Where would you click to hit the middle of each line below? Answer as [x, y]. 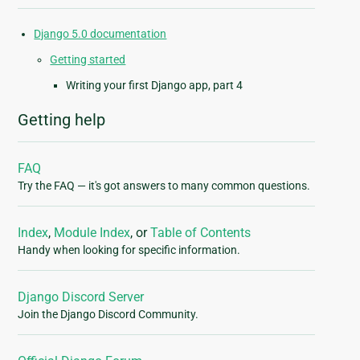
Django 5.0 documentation [100, 34]
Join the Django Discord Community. [108, 315]
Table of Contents [201, 233]
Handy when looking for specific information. [129, 250]
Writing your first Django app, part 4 [155, 86]
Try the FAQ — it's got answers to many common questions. [164, 186]
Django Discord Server [81, 297]
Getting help [62, 120]
